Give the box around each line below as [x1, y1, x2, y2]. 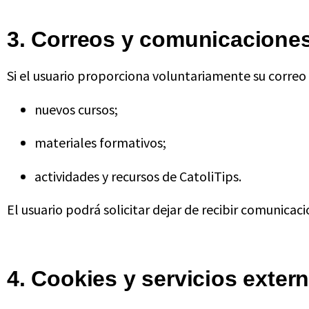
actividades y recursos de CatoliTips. [34, 167, 241, 185]
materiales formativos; [34, 134, 166, 152]
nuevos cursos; [34, 100, 118, 118]
